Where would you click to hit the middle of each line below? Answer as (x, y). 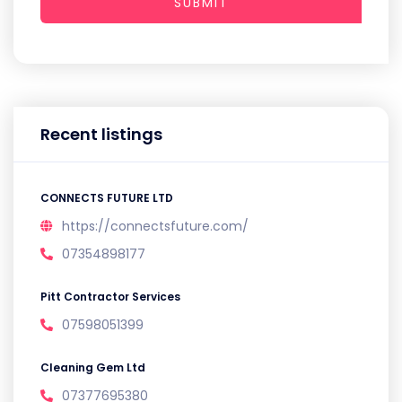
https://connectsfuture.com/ (155, 226)
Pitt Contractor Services (110, 297)
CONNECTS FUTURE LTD (107, 198)
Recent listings (101, 134)
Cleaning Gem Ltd (93, 367)
